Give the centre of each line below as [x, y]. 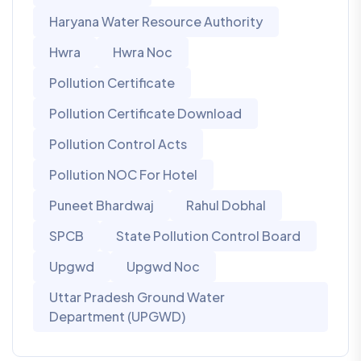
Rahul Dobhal [226, 205]
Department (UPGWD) [117, 317]
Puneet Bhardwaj [102, 205]
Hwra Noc [143, 52]
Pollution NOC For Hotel [123, 175]
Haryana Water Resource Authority [156, 22]
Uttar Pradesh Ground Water [137, 297]
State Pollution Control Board [208, 236]
